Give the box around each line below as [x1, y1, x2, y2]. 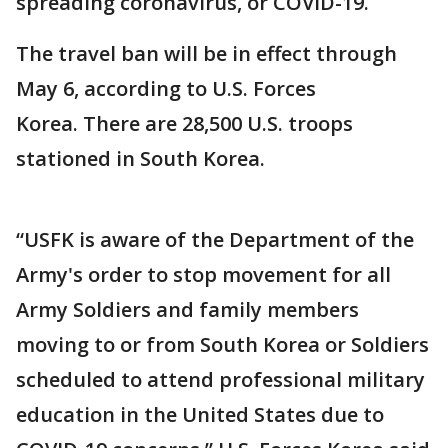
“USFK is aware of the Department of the [16, 226, 414, 254]
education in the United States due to [16, 401, 384, 429]
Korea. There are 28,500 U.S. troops [16, 110, 353, 138]
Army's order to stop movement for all [16, 261, 391, 289]
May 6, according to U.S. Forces [16, 75, 316, 103]
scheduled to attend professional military [16, 366, 425, 394]
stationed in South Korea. [16, 145, 270, 173]
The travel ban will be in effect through [16, 40, 397, 68]
